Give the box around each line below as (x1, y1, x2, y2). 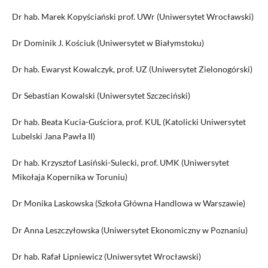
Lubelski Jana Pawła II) (11, 131, 95, 142)
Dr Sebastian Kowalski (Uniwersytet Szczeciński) (11, 90, 190, 101)
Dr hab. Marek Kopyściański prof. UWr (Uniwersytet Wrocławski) (11, 11, 254, 22)
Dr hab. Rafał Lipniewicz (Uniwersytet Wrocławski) (11, 251, 201, 261)
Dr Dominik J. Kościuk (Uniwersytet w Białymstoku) (11, 38, 204, 48)
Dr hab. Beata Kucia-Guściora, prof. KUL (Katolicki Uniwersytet (11, 117, 246, 127)
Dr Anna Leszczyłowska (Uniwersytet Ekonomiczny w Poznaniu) (11, 224, 248, 235)
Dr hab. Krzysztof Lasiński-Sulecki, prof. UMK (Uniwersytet (11, 157, 229, 168)
